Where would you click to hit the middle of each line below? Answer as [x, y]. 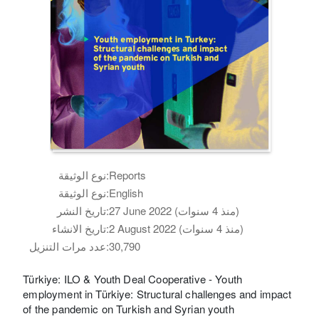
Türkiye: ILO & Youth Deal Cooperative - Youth [133, 278]
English [126, 192]
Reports [128, 174]
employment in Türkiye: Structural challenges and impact [157, 293]
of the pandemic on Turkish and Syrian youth [129, 308]
